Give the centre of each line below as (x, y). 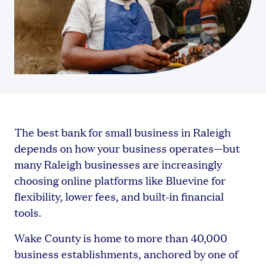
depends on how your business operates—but (127, 148)
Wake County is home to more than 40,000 (121, 237)
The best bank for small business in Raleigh (123, 132)
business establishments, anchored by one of (126, 254)
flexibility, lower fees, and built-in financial (119, 196)
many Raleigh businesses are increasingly (118, 164)
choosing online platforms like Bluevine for (120, 180)
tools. (28, 212)
